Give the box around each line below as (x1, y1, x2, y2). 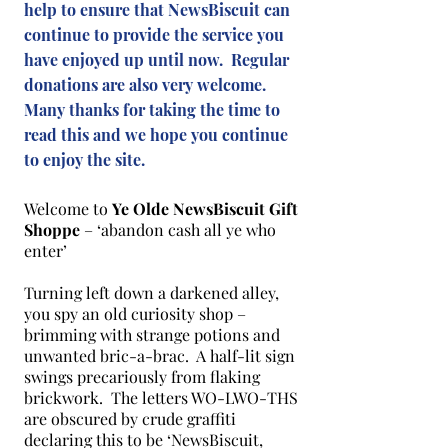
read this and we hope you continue (24, 124, 288, 145)
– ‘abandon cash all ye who (80, 219, 276, 240)
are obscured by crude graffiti (24, 408, 236, 429)
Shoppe (24, 219, 80, 240)
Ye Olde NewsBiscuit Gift (112, 198, 298, 219)
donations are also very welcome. (24, 74, 266, 95)
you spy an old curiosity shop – (24, 303, 246, 324)
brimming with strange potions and (24, 324, 280, 345)
